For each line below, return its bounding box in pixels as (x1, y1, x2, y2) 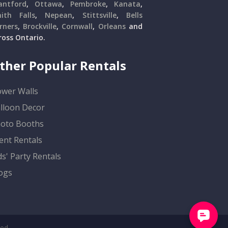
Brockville (23, 21, 57, 32)
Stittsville (82, 10, 117, 20)
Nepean (45, 10, 73, 20)
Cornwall (62, 21, 93, 32)
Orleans (98, 21, 126, 32)
